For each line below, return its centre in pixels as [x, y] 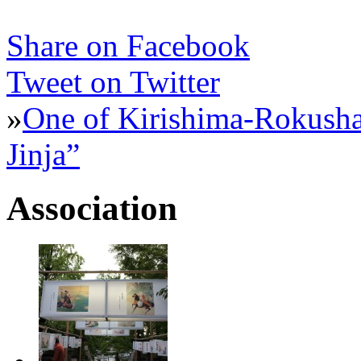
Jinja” [43, 154]
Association [92, 208]
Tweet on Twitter [113, 81]
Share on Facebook [128, 45]
